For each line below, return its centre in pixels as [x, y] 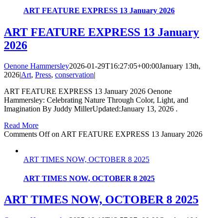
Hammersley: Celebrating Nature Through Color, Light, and [96, 100]
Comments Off [27, 134]
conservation [74, 74]
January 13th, [180, 66]
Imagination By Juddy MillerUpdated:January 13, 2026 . [91, 109]
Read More [21, 125]
